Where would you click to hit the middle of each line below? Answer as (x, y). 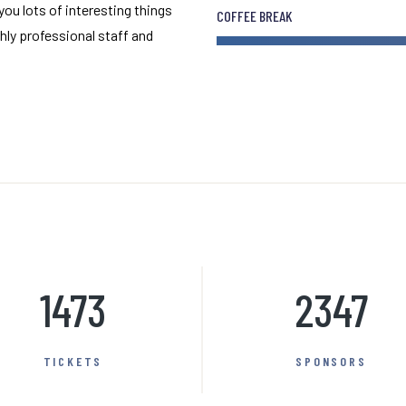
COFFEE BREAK (254, 16)
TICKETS (73, 361)
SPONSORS (331, 361)
